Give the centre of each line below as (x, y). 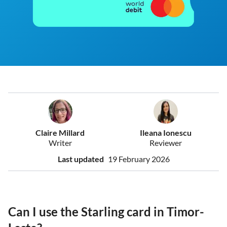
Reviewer (165, 143)
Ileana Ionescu (165, 133)
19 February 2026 (139, 159)
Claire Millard (60, 133)
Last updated (81, 159)
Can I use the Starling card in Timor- (106, 212)
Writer (60, 143)
